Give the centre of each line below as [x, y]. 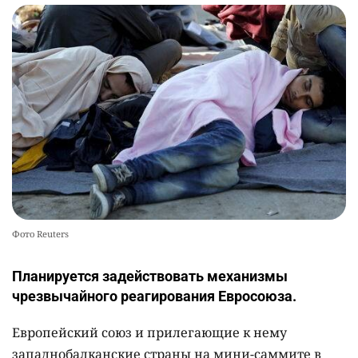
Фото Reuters [40, 234]
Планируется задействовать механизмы [150, 276]
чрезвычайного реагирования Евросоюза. [154, 296]
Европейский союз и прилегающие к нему [149, 333]
